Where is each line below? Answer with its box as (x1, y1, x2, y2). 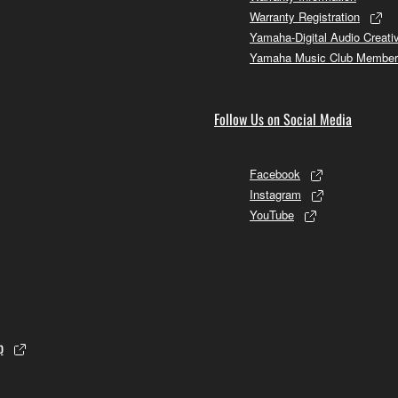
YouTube (250, 205, 294, 223)
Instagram (250, 185, 301, 203)
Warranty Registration (250, 7, 360, 25)
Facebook (250, 164, 300, 182)
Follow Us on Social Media (214, 107, 352, 130)
